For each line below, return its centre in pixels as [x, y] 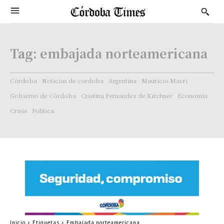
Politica [43, 110]
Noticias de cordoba [73, 80]
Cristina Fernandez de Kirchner [127, 95]
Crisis [18, 110]
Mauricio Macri [164, 80]
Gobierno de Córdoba [43, 95]
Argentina [122, 80]
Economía [192, 95]
